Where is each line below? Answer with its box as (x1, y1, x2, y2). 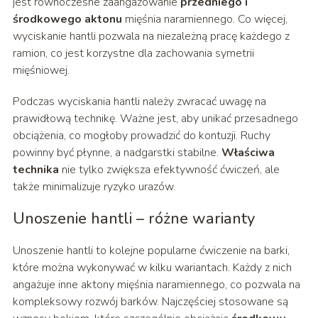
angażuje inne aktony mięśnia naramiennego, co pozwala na (12, 277, 300, 293)
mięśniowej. (12, 62, 70, 79)
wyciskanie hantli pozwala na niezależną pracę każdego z (12, 28, 290, 45)
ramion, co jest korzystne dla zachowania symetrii (12, 45, 254, 62)
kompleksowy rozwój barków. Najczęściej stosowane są (12, 294, 288, 310)
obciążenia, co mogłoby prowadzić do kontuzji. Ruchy (12, 128, 270, 144)
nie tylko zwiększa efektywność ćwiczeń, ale (58, 162, 280, 178)
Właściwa (221, 145, 275, 161)
